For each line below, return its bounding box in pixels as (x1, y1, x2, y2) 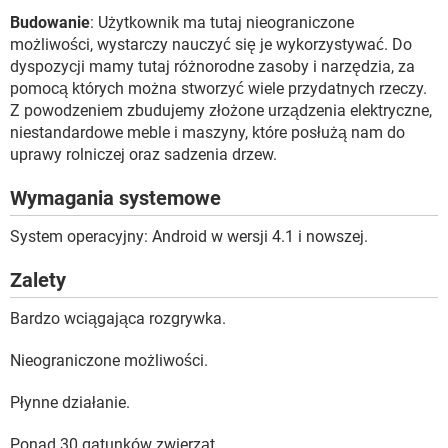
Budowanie (10, 12, 90, 32)
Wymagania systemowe (10, 185, 221, 210)
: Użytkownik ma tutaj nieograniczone (90, 12, 354, 32)
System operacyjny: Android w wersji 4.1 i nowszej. (10, 226, 368, 246)
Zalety (10, 267, 66, 292)
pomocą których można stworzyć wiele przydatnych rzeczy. (10, 78, 427, 98)
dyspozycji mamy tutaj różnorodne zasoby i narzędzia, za (10, 56, 415, 76)
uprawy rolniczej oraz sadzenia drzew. (10, 144, 277, 164)
